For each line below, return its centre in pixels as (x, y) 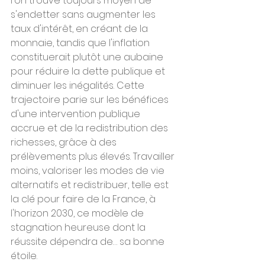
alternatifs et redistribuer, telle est (91, 185)
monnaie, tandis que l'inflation (81, 43)
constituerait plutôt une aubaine (88, 57)
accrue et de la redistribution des (91, 128)
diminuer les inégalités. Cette (79, 85)
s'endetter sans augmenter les (84, 14)
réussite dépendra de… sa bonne (89, 242)
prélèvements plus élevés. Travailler (94, 156)
